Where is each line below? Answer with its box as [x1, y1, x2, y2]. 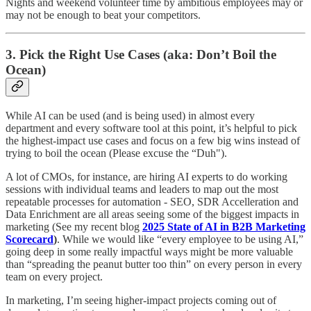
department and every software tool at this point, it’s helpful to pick [6, 121, 297, 134]
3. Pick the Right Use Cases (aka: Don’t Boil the [6, 47, 276, 62]
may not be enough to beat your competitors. [6, 9, 201, 22]
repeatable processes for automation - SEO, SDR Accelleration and [6, 195, 299, 208]
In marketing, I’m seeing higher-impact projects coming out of [6, 294, 276, 306]
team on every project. [6, 270, 103, 283]
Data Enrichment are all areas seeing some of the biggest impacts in [6, 208, 299, 220]
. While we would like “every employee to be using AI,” [57, 233, 303, 245]
